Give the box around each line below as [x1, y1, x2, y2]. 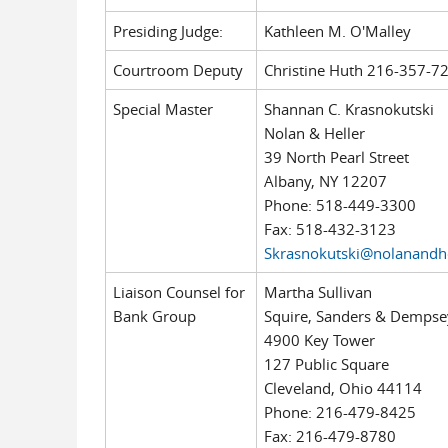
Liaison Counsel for [112, 282, 245, 302]
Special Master [112, 99, 213, 119]
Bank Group [112, 306, 196, 326]
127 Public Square [263, 354, 389, 374]
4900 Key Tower [263, 330, 375, 350]
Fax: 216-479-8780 [263, 426, 396, 446]
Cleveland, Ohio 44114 [263, 378, 422, 398]
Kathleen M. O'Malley [263, 21, 411, 41]
